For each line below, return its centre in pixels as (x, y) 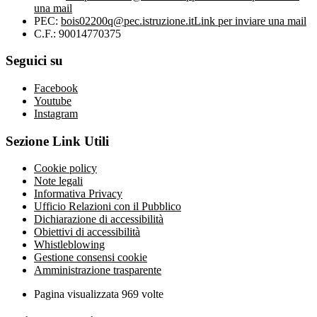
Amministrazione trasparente (98, 270)
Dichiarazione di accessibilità (99, 219)
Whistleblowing (69, 245)
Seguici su (34, 61)
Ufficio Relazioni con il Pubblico (108, 207)
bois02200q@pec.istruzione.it (127, 21)
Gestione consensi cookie (91, 258)
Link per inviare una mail (250, 21)
